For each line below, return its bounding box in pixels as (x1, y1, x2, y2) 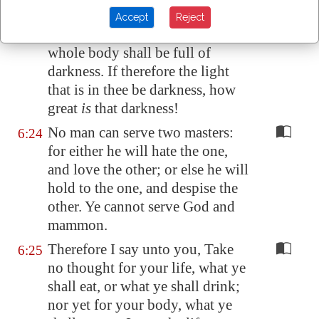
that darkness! (91, 100, 179, 117)
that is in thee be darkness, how (48, 81, 236, 98)
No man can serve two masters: (48, 124, 234, 141)
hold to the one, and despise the (48, 179, 238, 197)
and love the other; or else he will (48, 161, 249, 178)
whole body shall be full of (48, 44, 211, 61)
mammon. (48, 216, 108, 234)
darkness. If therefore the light (48, 63, 229, 80)
